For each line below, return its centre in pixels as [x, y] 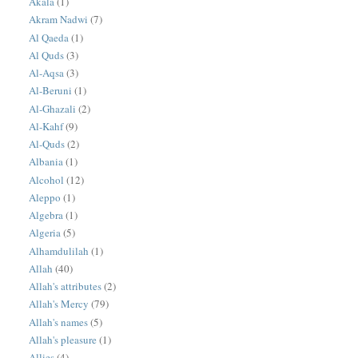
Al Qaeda [49, 37]
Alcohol [47, 179]
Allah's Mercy [59, 304]
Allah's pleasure [63, 339]
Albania [46, 162]
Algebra [46, 215]
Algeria [45, 233]
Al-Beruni [51, 91]
